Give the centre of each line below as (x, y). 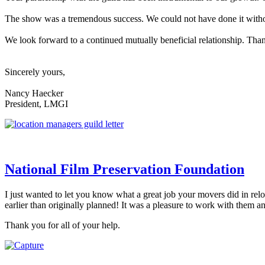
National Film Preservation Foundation (125, 169)
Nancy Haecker (34, 93)
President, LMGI (36, 104)
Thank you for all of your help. (62, 225)
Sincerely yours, (35, 72)
